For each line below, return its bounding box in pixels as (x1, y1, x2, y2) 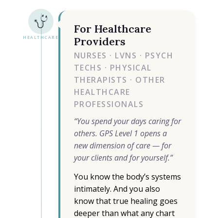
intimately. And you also (73, 183, 160, 195)
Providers (73, 35, 126, 49)
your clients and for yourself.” (73, 152, 173, 163)
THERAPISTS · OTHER (73, 74, 165, 86)
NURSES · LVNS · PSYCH (73, 50, 174, 61)
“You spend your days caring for (73, 116, 181, 127)
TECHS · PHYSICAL (73, 62, 152, 73)
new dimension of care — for (73, 140, 171, 151)
